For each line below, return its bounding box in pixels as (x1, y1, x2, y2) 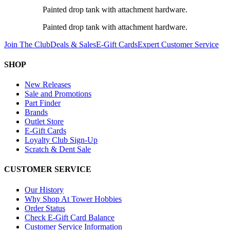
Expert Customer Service (138, 40, 219, 49)
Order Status (25, 203, 65, 213)
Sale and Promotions (25, 89, 91, 99)
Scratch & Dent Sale (25, 145, 91, 154)
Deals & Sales (50, 40, 96, 49)
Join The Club (4, 40, 50, 49)
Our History (25, 185, 64, 194)
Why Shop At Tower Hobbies (25, 194, 122, 203)
